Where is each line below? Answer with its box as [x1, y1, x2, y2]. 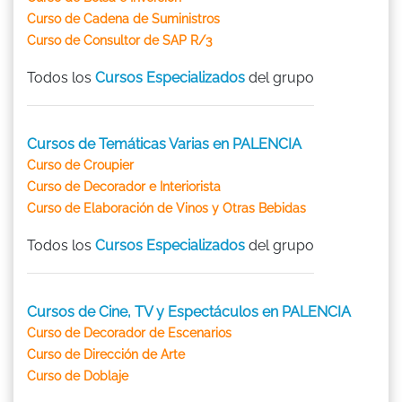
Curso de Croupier [27, 157, 134, 172]
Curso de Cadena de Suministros [27, 11, 220, 26]
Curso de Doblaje [27, 368, 128, 383]
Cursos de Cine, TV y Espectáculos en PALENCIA [27, 302, 351, 320]
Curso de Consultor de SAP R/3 [27, 32, 212, 48]
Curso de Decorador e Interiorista [27, 179, 221, 194]
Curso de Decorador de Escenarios [27, 325, 232, 340]
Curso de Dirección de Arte [27, 346, 185, 362]
